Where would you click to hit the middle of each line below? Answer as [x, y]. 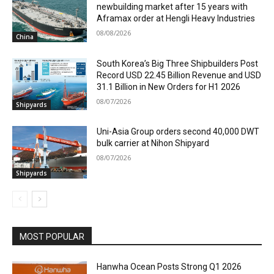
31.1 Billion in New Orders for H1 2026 [169, 87]
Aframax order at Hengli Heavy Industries [176, 19]
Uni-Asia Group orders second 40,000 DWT [178, 132]
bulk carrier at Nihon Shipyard [153, 143]
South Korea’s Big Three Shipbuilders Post [178, 63]
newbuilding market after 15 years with [172, 7]
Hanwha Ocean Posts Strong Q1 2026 [169, 267]
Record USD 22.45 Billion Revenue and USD [179, 75]
